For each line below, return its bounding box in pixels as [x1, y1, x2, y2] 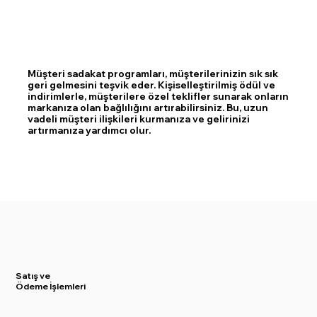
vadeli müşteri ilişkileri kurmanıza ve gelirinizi [27, 113, 250, 125]
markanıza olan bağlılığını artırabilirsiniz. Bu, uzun [27, 102, 268, 114]
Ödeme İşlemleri [16, 281, 86, 292]
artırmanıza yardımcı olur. [27, 125, 151, 137]
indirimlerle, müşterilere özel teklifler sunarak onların [27, 91, 289, 103]
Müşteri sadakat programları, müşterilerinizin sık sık [27, 68, 278, 80]
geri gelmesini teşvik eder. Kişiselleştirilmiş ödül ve [27, 79, 275, 91]
